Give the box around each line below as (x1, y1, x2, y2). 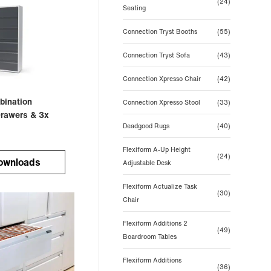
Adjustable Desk (122, 158, 171, 168)
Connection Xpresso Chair (122, 74, 201, 83)
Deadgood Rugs (122, 121, 169, 131)
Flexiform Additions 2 (122, 218, 188, 228)
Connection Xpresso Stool (122, 97, 200, 107)
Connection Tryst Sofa (122, 50, 190, 60)
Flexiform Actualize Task (122, 181, 197, 191)
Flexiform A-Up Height (122, 145, 191, 154)
